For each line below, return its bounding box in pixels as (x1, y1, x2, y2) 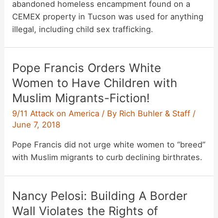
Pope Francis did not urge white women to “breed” (12, 140, 206, 149)
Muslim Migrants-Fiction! (12, 91, 150, 105)
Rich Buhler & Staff (119, 108, 193, 118)
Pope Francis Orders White (12, 60, 162, 75)
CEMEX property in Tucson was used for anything (12, 11, 204, 21)
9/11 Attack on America (12, 108, 100, 118)
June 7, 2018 (12, 119, 61, 129)
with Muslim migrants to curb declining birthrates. (12, 152, 203, 162)
